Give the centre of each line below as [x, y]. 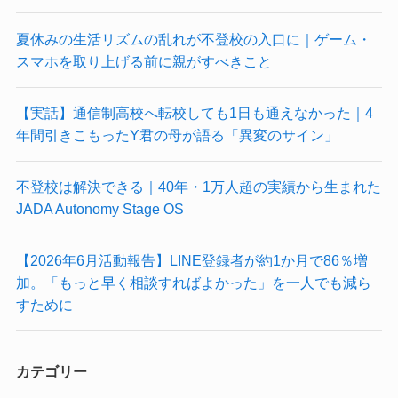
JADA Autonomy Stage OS [99, 209]
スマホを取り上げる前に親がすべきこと [143, 61]
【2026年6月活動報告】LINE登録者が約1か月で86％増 [191, 261]
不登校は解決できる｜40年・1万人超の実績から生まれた [198, 187]
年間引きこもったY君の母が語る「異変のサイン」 [177, 135]
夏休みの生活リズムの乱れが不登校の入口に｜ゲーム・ [193, 39]
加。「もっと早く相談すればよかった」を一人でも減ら [193, 283]
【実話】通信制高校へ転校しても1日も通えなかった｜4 [194, 112]
